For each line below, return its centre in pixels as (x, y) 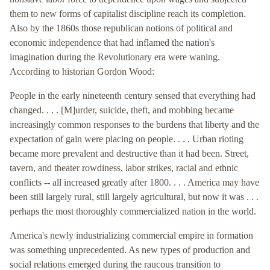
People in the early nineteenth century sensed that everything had (133, 96)
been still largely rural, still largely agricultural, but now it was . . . (134, 197)
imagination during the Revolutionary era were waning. (115, 57)
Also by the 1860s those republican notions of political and (121, 28)
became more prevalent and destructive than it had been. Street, (129, 154)
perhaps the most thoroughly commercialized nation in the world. (133, 212)
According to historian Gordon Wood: (82, 72)
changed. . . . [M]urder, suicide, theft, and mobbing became (122, 110)
